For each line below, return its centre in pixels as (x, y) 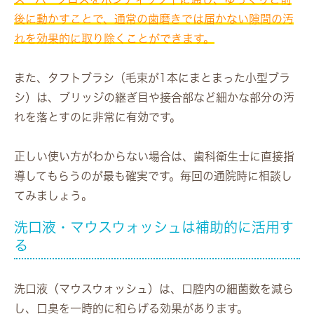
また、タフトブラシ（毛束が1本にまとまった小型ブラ (152, 77)
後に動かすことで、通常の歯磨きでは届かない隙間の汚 (154, 19)
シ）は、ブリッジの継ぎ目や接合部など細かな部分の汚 (154, 97)
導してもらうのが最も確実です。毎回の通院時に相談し (153, 176)
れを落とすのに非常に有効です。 (97, 117)
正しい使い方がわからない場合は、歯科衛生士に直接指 (154, 156)
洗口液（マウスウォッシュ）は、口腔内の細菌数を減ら (154, 288)
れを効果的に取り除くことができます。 (114, 38)
